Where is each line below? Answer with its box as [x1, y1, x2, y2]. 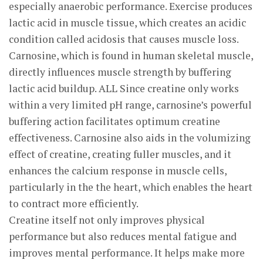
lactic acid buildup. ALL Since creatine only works [9, 82, 239, 95]
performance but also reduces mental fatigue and [9, 230, 237, 243]
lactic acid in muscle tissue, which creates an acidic [9, 16, 246, 29]
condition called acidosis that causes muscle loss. [9, 32, 238, 46]
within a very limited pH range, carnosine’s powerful [9, 98, 252, 112]
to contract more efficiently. [9, 197, 139, 210]
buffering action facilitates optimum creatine [9, 114, 220, 128]
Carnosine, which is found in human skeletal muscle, [9, 49, 253, 62]
